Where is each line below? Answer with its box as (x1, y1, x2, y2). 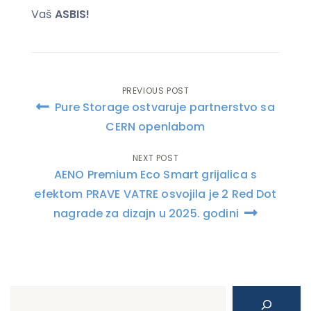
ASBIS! (54, 6, 90, 22)
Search (10, 286, 50, 303)
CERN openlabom (106, 118, 205, 135)
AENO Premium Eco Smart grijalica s (53, 166, 258, 183)
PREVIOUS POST (121, 84, 190, 96)
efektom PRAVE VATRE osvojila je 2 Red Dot (34, 185, 277, 202)
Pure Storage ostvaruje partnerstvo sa (52, 99, 275, 115)
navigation (31, 115, 132, 141)
